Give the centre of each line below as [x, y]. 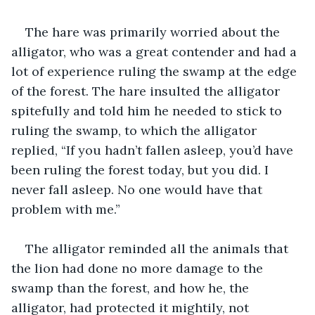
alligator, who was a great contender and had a [156, 51]
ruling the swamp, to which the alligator [136, 130]
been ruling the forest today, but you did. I [142, 169]
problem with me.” [66, 209]
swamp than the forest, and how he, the [132, 288]
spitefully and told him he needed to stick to [148, 110]
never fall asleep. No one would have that [139, 189]
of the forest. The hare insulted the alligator [147, 91]
